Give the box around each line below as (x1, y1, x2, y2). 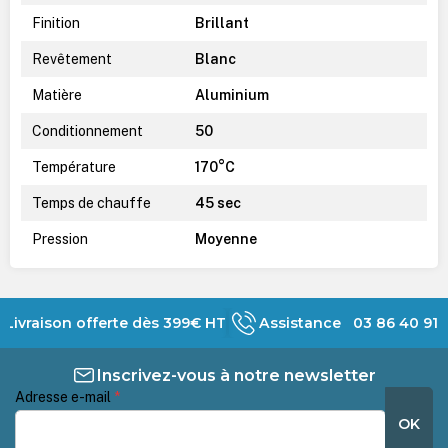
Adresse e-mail (15, 389, 115, 406)
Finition (28, 14, 80, 31)
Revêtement (28, 50, 112, 67)
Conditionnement (28, 122, 143, 139)
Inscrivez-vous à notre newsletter (96, 365, 376, 386)
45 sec (191, 194, 241, 211)
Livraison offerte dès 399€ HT (5, 313, 227, 332)
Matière (28, 86, 82, 103)
